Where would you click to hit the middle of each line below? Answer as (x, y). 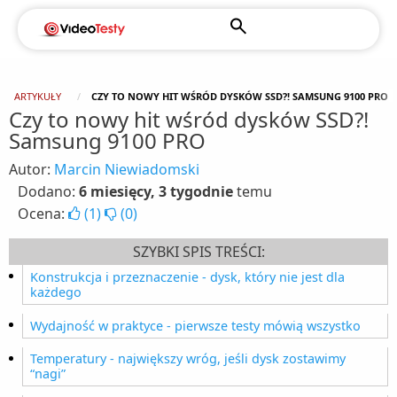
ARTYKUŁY (38, 96)
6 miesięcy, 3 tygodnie (156, 192)
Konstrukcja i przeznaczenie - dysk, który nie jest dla (187, 277)
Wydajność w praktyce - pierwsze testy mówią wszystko (195, 325)
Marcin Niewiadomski (127, 170)
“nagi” (48, 374)
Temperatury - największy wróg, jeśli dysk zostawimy (188, 359)
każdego (56, 292)
